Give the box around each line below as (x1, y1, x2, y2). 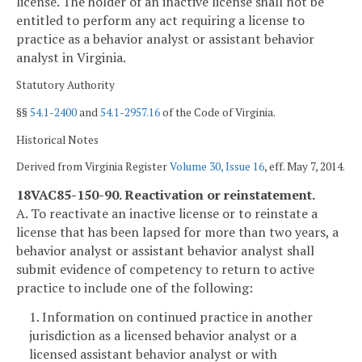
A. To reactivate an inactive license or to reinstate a (16, 204, 318, 222)
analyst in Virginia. (16, 48, 126, 66)
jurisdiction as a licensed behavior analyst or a (29, 326, 297, 344)
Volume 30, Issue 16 (170, 159, 264, 175)
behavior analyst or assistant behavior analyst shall (16, 241, 314, 259)
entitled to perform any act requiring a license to (16, 11, 305, 29)
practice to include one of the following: (16, 278, 253, 297)
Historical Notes (16, 132, 99, 147)
